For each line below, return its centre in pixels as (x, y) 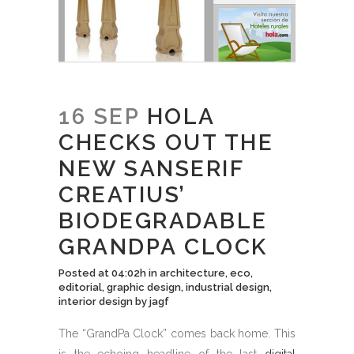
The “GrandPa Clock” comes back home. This (177, 333)
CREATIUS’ (122, 194)
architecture (192, 273)
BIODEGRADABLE (163, 220)
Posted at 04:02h (102, 273)
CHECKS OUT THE (166, 142)
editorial (80, 287)
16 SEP (99, 116)
